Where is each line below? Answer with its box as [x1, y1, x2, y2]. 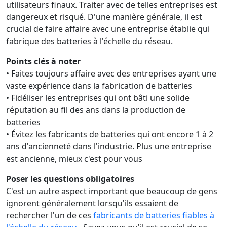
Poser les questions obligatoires [6, 173, 134, 184]
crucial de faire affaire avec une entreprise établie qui [6, 23, 210, 34]
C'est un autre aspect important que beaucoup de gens [6, 185, 217, 197]
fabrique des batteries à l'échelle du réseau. [6, 35, 173, 47]
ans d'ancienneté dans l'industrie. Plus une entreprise [6, 141, 211, 152]
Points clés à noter [6, 56, 81, 67]
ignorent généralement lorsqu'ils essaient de [6, 198, 178, 209]
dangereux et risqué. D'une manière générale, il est [6, 11, 202, 22]
